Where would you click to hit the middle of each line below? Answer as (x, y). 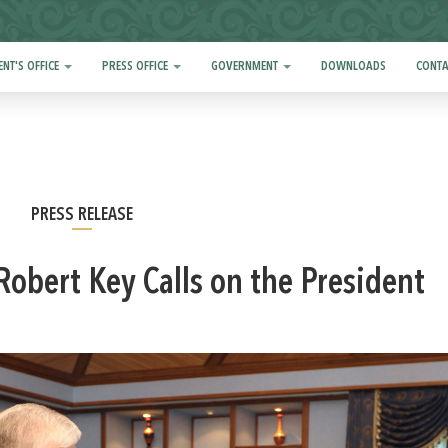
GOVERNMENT (246, 66)
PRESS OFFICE (137, 66)
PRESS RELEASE (81, 215)
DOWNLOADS (354, 66)
